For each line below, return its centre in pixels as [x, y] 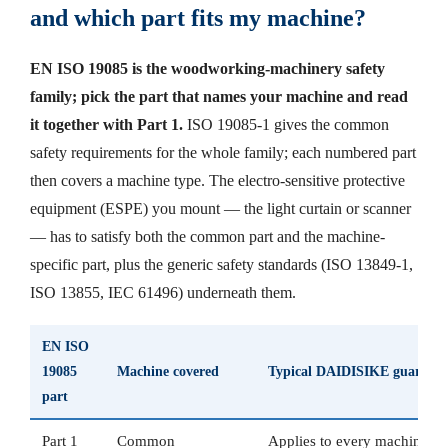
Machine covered [168, 371]
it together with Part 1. [106, 125]
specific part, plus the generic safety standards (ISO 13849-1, [221, 265]
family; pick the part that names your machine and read [219, 97]
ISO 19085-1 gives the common [288, 125]
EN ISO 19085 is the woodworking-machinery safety [207, 69]
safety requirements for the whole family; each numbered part [223, 153]
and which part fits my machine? [198, 18]
